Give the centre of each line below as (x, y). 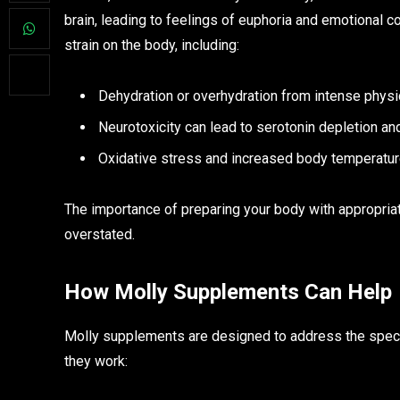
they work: (96, 362)
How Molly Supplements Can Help (228, 292)
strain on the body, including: (152, 46)
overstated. (100, 235)
